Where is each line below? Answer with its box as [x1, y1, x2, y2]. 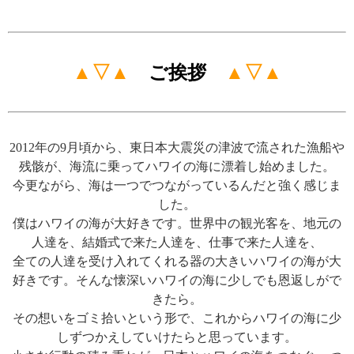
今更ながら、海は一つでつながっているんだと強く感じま [13, 179, 341, 193]
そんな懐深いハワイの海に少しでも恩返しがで [76, 273, 341, 288]
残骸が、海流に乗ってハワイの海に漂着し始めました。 [19, 160, 335, 174]
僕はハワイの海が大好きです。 [13, 217, 190, 231]
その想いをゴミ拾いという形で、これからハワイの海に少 [13, 311, 341, 326]
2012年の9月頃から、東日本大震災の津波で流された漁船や [9, 141, 345, 155]
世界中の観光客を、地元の [190, 217, 341, 231]
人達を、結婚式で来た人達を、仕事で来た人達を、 [32, 235, 322, 250]
